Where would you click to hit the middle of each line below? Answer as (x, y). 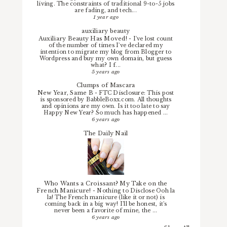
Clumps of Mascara (106, 85)
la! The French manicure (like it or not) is (106, 197)
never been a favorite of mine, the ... (106, 210)
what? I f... (106, 65)
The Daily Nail (106, 133)
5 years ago (106, 71)
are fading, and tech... (106, 11)
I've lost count (153, 39)
